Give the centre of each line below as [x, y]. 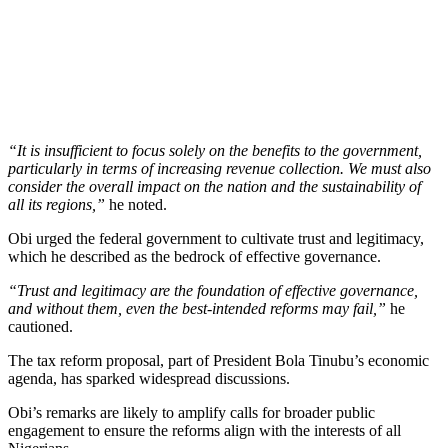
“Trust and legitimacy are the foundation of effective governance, [213, 290]
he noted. [138, 204]
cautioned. [40, 326]
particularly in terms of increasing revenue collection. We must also [219, 168]
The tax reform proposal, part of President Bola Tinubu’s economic [218, 360]
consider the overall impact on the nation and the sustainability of [214, 186]
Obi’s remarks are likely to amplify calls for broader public [191, 412]
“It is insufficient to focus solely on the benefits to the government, [215, 150]
